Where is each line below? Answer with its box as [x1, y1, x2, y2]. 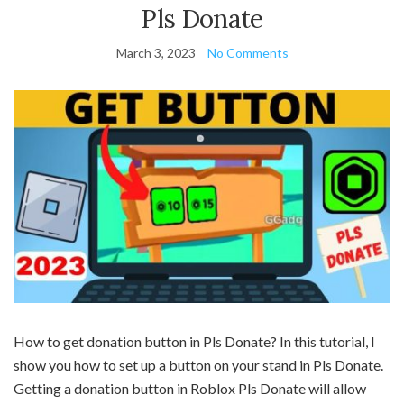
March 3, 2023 [115, 45, 196, 61]
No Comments [207, 45, 289, 61]
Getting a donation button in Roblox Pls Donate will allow [14, 379, 366, 397]
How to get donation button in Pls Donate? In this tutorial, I [14, 332, 375, 350]
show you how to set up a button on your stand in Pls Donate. [14, 355, 383, 373]
